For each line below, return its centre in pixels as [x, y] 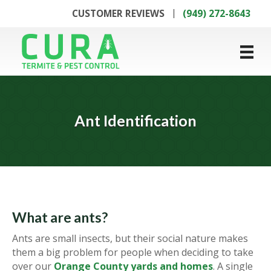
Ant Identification [135, 121]
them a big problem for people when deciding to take [133, 252]
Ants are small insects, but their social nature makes [130, 238]
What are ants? [60, 217]
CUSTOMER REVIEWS [118, 13]
